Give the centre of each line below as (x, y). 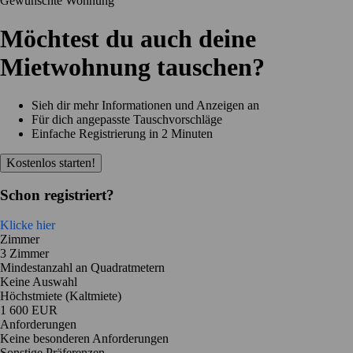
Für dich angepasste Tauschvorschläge (127, 119)
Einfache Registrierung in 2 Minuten (122, 133)
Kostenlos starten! (51, 162)
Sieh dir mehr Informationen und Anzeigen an (145, 105)
